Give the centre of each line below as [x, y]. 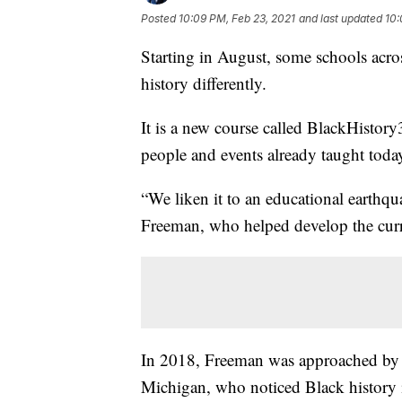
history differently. [204, 83]
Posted [160, 18]
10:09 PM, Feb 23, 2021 [237, 18]
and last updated [341, 18]
